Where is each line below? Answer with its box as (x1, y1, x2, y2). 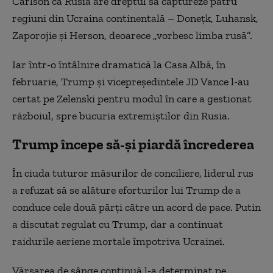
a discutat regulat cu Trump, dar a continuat (12, 218, 223, 231)
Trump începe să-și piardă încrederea (12, 135, 254, 153)
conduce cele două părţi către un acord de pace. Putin (12, 200, 261, 214)
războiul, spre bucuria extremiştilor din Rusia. (12, 109, 230, 122)
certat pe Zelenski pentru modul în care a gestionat (12, 92, 252, 105)
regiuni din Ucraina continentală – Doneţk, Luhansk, (12, 12, 258, 25)
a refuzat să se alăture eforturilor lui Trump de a (12, 183, 241, 197)
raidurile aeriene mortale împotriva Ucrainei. (12, 235, 225, 248)
